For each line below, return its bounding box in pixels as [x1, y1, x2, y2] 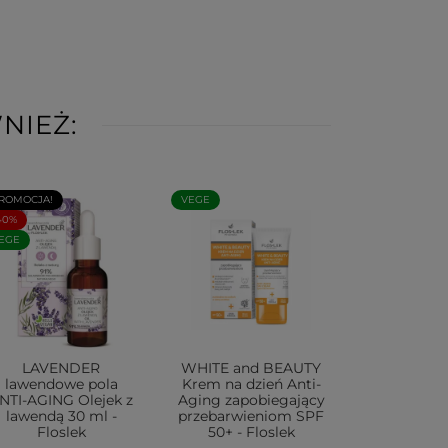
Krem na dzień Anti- [181, 375, 321, 393]
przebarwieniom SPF [178, 407, 324, 425]
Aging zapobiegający [177, 391, 325, 409]
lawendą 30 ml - [5, 407, 117, 425]
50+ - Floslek [207, 423, 295, 441]
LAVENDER [22, 359, 100, 377]
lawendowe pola [4, 375, 118, 393]
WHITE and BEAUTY [181, 359, 321, 377]
